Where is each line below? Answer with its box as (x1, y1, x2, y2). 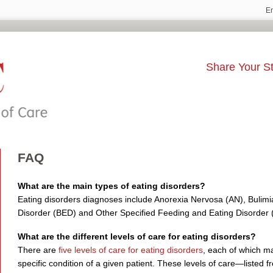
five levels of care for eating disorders (58, 245, 203, 255)
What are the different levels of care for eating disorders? (17, 232, 256, 241)
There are (17, 245, 58, 255)
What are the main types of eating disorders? (17, 181, 205, 191)
